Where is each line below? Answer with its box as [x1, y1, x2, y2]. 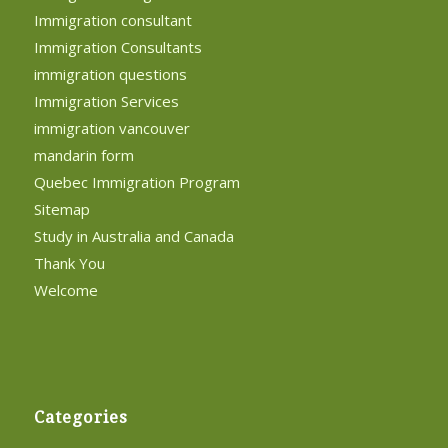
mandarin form [33, 145, 134, 166]
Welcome [33, 280, 98, 301]
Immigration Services [33, 91, 179, 112]
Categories [33, 408, 128, 428]
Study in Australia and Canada [33, 226, 234, 247]
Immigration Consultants [33, 37, 202, 58]
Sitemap [33, 199, 90, 220]
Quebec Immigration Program [33, 172, 240, 193]
